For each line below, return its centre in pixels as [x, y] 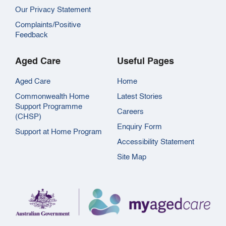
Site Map [131, 157]
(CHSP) [28, 117]
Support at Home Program [59, 132]
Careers [130, 112]
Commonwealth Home [52, 97]
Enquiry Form [139, 127]
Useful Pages [145, 62]
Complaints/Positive [48, 25]
